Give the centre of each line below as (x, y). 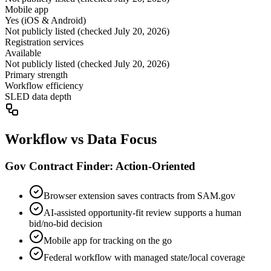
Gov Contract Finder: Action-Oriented (100, 166)
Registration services (44, 42)
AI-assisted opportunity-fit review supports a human (142, 212)
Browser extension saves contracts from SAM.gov (139, 195)
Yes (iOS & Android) (45, 21)
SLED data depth (38, 97)
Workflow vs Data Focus (81, 139)
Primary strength (36, 75)
